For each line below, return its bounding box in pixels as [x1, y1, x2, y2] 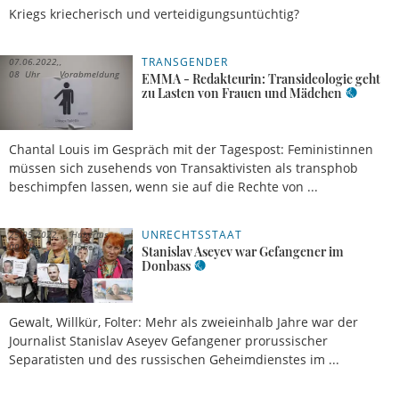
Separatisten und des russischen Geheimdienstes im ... [9, 350, 339, 368]
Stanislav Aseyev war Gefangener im [142, 242, 345, 260]
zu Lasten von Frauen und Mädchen [142, 84, 343, 102]
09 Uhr [9, 240, 40, 253]
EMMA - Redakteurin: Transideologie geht [142, 69, 381, 87]
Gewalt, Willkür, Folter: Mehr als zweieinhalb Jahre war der [9, 313, 358, 330]
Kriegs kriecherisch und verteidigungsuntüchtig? [9, 4, 299, 22]
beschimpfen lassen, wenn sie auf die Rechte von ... [9, 177, 318, 195]
